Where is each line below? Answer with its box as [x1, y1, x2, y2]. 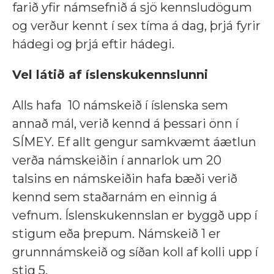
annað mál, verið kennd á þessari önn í [12, 116, 239, 131]
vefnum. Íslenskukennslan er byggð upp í [12, 208, 257, 223]
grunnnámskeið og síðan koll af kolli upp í [12, 245, 258, 259]
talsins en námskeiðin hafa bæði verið [12, 171, 237, 186]
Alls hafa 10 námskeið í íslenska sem [12, 98, 228, 113]
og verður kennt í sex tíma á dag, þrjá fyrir [12, 18, 261, 33]
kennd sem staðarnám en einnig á [12, 190, 217, 204]
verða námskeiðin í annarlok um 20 [12, 153, 221, 168]
